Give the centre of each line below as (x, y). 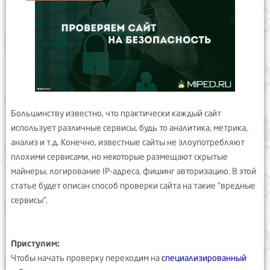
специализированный (204, 258)
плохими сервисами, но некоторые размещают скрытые (119, 157)
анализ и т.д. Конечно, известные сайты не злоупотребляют (128, 142)
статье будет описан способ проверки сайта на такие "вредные (133, 186)
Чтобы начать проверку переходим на (86, 258)
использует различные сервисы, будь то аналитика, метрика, (129, 128)
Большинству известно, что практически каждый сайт (116, 113)
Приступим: (35, 243)
